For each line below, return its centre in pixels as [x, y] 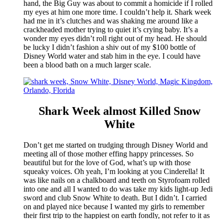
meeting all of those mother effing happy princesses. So [109, 153]
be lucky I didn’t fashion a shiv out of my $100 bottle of [109, 47]
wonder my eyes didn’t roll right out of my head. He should [115, 38]
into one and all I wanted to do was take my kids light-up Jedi [118, 189]
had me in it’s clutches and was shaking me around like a [111, 21]
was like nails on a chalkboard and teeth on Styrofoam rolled [117, 180]
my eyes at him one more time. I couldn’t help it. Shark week [117, 12]
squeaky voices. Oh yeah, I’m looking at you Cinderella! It [114, 171]
